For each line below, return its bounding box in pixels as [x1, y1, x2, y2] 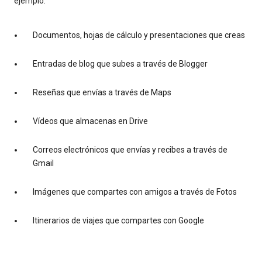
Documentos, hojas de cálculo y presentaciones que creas [33, 30, 245, 40]
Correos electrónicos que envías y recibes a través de [33, 145, 227, 155]
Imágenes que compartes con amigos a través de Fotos [33, 187, 237, 197]
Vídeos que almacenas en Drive [33, 116, 148, 126]
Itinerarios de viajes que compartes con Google [33, 216, 204, 226]
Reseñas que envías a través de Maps [33, 88, 171, 98]
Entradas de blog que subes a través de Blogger [33, 59, 208, 69]
